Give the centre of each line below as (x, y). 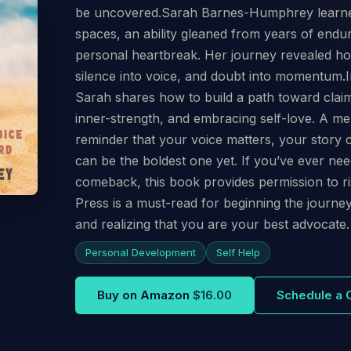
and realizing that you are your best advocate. (212, 224)
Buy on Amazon (143, 295)
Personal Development (141, 252)
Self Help (238, 252)
